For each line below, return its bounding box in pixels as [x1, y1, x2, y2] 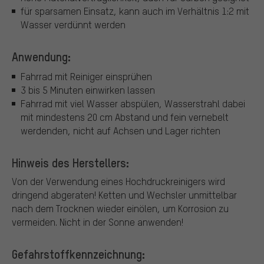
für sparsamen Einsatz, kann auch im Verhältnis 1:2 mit [21, 4, 249, 17]
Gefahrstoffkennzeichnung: [12, 246, 145, 262]
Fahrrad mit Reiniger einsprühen [21, 70, 152, 83]
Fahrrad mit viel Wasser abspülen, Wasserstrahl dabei [21, 97, 245, 110]
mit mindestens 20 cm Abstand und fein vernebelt [21, 111, 229, 124]
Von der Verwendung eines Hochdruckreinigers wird [12, 175, 225, 188]
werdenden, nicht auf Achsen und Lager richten [21, 124, 220, 137]
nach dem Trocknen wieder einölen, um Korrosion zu [12, 202, 229, 215]
